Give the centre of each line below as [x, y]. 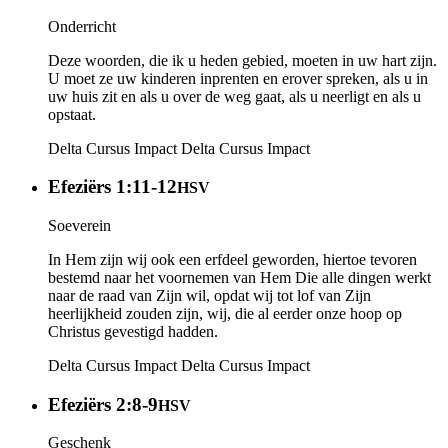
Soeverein [79, 226]
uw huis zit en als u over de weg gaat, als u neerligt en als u [234, 96]
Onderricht [82, 26]
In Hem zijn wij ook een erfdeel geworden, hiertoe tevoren [232, 260]
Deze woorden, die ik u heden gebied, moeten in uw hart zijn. [242, 60]
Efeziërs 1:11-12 [112, 187]
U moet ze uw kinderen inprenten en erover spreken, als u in [238, 78]
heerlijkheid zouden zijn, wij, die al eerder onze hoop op [225, 314]
